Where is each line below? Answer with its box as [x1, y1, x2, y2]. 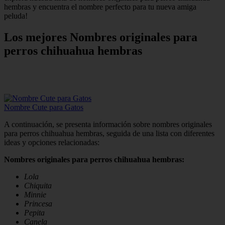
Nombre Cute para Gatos [4, 103, 83, 112]
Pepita [24, 208, 45, 217]
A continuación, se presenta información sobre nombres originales [4, 120, 212, 129]
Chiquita [24, 181, 52, 190]
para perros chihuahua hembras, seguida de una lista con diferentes [4, 129, 214, 138]
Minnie [24, 190, 46, 199]
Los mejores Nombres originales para [4, 31, 197, 44]
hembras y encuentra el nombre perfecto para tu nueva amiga [4, 3, 196, 12]
